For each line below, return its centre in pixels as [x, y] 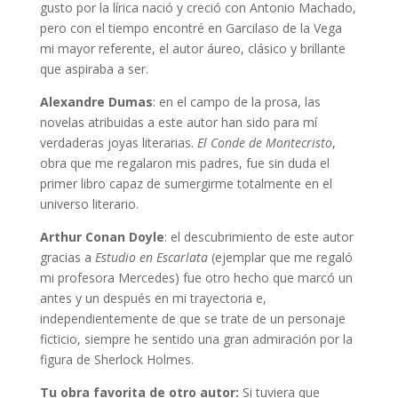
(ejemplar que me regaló [280, 257]
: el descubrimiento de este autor [259, 236]
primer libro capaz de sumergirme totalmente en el [186, 183]
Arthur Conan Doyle [102, 236]
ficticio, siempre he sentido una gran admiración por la [196, 338]
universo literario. [89, 203]
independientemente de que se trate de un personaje [192, 318]
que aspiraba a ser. [94, 68]
